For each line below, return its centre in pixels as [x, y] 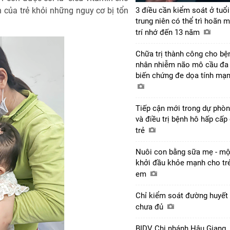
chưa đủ [150, 207]
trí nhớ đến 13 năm [169, 32]
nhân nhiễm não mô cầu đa [182, 64]
